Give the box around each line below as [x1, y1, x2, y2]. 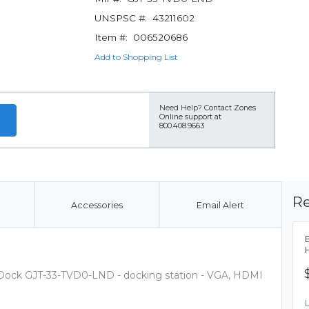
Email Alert [196, 200, 244, 210]
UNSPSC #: [94, 12, 147, 23]
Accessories [70, 200, 123, 210]
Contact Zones [204, 103, 256, 112]
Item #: [94, 32, 128, 43]
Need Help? [159, 103, 202, 112]
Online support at [159, 112, 221, 121]
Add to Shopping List [94, 52, 178, 62]
